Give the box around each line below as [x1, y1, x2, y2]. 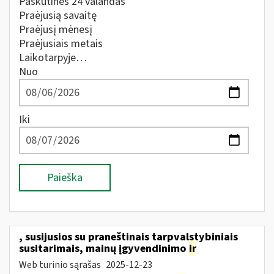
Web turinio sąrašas [19, 257, 103, 272]
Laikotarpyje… [19, 50, 87, 65]
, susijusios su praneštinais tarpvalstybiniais [19, 229, 238, 245]
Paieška [47, 170, 83, 185]
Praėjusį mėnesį [19, 22, 92, 37]
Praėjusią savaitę [19, 8, 97, 23]
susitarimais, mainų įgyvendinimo [19, 240, 188, 256]
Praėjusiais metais [19, 36, 103, 51]
